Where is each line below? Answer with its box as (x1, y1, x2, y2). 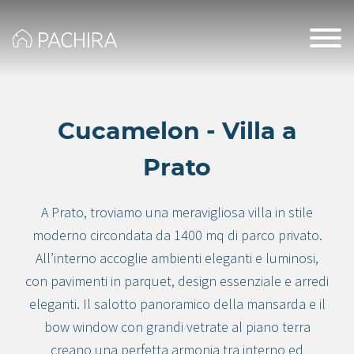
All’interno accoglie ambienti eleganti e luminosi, (36, 249, 318, 267)
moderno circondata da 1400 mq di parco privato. (32, 226, 322, 244)
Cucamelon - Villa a (57, 120, 297, 144)
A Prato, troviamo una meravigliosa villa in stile (41, 203, 313, 221)
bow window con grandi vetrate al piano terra (43, 318, 311, 336)
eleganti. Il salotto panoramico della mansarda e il (28, 295, 326, 313)
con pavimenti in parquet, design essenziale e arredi (25, 272, 329, 290)
